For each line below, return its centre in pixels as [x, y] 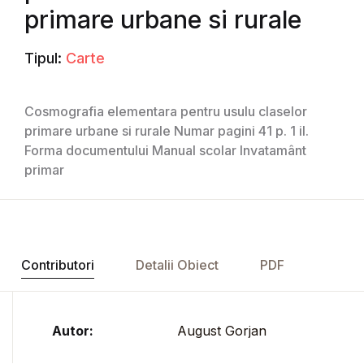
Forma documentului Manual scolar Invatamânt [165, 151]
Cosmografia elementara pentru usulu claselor [166, 112]
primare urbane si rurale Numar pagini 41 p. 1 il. [167, 131]
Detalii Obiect [177, 265]
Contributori [57, 265]
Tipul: [43, 58]
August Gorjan [222, 331]
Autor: [73, 331]
